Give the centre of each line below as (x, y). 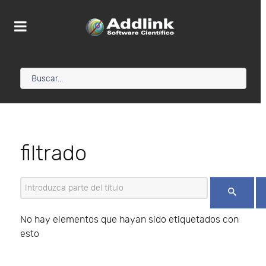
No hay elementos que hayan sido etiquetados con (129, 220)
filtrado (53, 154)
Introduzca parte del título (77, 184)
